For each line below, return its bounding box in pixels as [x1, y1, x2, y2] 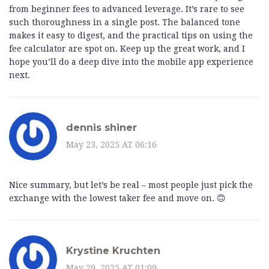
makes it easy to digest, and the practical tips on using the [9, 31, 253, 41]
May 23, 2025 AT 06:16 [66, 139, 157, 150]
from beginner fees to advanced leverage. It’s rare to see [9, 4, 244, 14]
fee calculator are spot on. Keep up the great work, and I [9, 44, 245, 54]
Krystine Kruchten [66, 244, 160, 256]
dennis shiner [66, 121, 137, 133]
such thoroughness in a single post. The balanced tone [9, 17, 240, 28]
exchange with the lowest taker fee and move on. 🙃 [9, 193, 226, 204]
